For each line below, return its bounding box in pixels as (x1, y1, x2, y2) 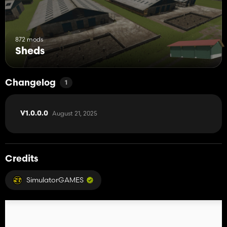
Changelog (5, 78, 56, 88)
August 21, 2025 (52, 109, 97, 117)
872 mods (15, 35, 43, 43)
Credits (5, 154, 38, 164)
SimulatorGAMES (26, 175, 84, 184)
